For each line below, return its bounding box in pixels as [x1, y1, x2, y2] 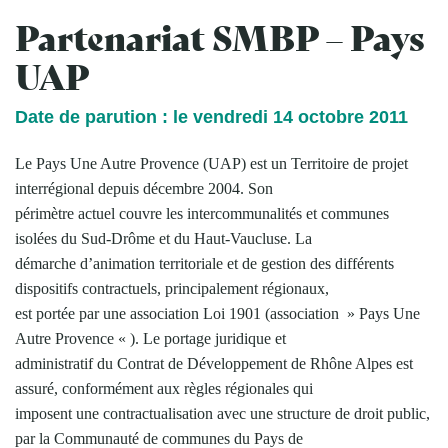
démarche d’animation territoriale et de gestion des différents [15, 254, 394, 272]
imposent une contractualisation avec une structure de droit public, [15, 404, 430, 422]
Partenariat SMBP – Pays [15, 11, 424, 60]
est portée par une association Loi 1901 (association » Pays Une [15, 304, 420, 322]
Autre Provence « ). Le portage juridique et [15, 329, 286, 347]
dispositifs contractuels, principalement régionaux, [15, 279, 329, 297]
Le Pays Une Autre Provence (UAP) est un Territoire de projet [15, 154, 408, 172]
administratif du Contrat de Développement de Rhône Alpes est [15, 354, 413, 372]
